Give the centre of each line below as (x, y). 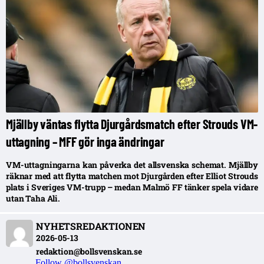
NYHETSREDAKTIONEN (91, 226)
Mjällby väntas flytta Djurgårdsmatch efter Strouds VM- (132, 123)
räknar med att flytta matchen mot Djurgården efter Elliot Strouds (132, 176)
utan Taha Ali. (33, 198)
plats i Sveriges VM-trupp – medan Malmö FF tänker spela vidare (132, 187)
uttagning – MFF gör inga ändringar (85, 141)
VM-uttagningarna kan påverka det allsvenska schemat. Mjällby (132, 164)
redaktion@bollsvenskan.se (89, 251)
